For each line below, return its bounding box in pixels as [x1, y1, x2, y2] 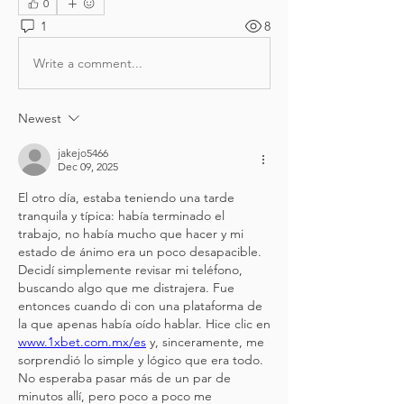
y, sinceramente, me [146, 334, 264, 350]
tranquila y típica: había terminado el [18, 207, 225, 224]
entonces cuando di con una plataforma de [18, 298, 262, 314]
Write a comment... [33, 54, 142, 71]
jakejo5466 [58, 146, 108, 160]
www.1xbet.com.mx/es [18, 334, 146, 350]
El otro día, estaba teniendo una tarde [18, 189, 234, 206]
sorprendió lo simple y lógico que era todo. [18, 352, 263, 368]
